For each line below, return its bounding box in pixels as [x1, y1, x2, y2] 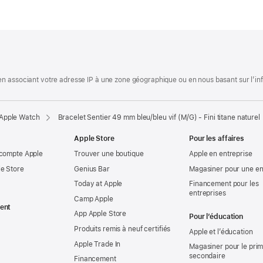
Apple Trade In [74, 240, 121, 248]
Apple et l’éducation [189, 227, 253, 236]
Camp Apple [74, 194, 113, 203]
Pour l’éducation [189, 213, 244, 221]
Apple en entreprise [189, 150, 252, 159]
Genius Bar [74, 164, 110, 173]
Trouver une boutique [74, 150, 144, 159]
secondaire [189, 252, 225, 261]
